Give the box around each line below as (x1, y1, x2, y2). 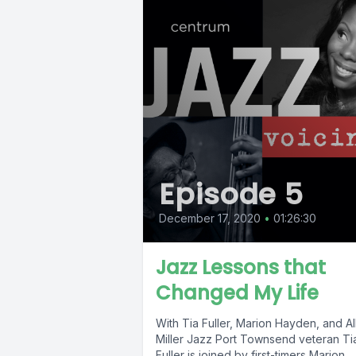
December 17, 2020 (159, 211, 261, 226)
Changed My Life (156, 280, 319, 307)
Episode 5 (159, 174, 304, 215)
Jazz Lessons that (156, 254, 326, 281)
